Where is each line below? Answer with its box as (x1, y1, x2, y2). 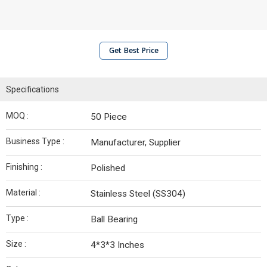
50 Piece (91, 111, 127, 122)
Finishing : (6, 162, 42, 172)
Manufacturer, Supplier (91, 137, 181, 148)
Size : (6, 239, 26, 249)
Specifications (6, 85, 59, 94)
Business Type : (6, 136, 64, 146)
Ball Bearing (91, 214, 138, 225)
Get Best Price (108, 45, 159, 55)
